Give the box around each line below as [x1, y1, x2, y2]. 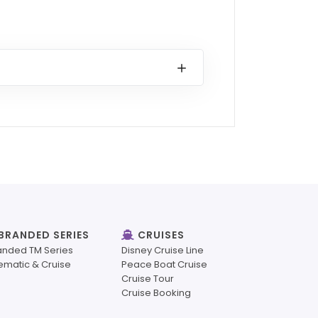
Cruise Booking [121, 286, 191, 300]
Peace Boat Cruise [121, 258, 207, 272]
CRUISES [135, 228, 185, 243]
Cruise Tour [121, 272, 174, 286]
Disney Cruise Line [121, 243, 204, 258]
